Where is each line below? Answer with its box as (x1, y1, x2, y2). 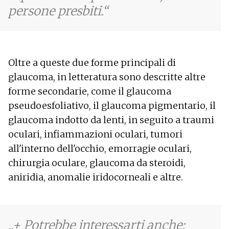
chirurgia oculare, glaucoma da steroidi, (8, 156, 186, 169)
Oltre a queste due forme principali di (8, 56, 176, 68)
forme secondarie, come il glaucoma (8, 85, 171, 97)
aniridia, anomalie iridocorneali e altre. (8, 171, 183, 183)
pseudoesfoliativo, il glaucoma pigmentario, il (8, 99, 216, 111)
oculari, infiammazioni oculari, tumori (8, 128, 182, 140)
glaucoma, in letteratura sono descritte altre (8, 71, 205, 83)
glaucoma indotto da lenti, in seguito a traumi (8, 113, 214, 126)
